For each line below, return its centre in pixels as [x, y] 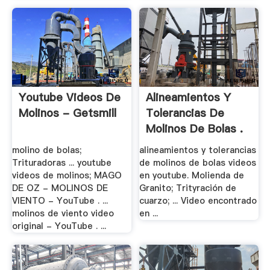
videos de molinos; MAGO [67, 175]
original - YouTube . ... [59, 226]
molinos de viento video [63, 213]
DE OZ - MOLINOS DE [60, 188]
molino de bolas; [46, 150]
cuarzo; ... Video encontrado [198, 200]
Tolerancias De [185, 113]
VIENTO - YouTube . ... [60, 200]
